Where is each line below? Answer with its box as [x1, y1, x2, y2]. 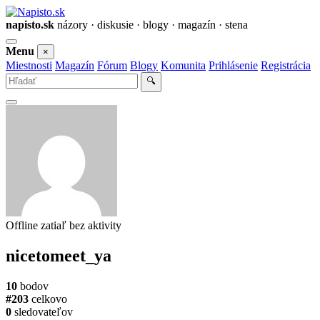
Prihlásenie [209, 59, 258, 71]
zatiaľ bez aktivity [41, 219, 121, 231]
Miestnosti [6, 59, 52, 71]
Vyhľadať [5, 71, 49, 84]
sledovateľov [14, 305, 73, 318]
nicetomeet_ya [6, 246, 111, 265]
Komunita [161, 59, 206, 71]
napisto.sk [6, 19, 54, 31]
